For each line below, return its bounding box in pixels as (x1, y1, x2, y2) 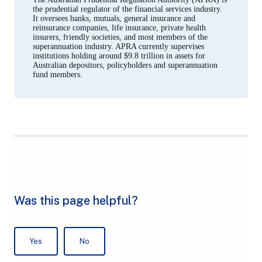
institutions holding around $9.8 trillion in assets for (33, 51, 205, 61)
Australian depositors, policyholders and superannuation (33, 61, 218, 70)
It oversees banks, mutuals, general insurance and (33, 14, 195, 23)
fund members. (33, 70, 82, 80)
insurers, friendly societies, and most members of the (33, 33, 208, 42)
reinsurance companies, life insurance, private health (33, 23, 206, 33)
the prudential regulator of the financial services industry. (33, 5, 222, 14)
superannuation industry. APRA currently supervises (33, 42, 204, 51)
